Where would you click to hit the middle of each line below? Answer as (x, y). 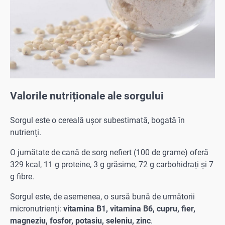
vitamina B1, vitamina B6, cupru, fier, (129, 209)
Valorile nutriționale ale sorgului (87, 96)
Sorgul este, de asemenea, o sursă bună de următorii (102, 197)
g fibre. (22, 177)
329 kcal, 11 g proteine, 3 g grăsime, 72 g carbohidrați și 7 (112, 165)
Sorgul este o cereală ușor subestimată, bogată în (97, 121)
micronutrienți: (37, 209)
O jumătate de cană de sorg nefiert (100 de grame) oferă (109, 153)
